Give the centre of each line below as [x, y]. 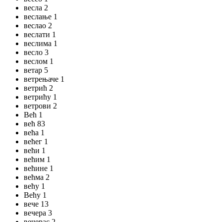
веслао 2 [38, 26]
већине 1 [39, 168]
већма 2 [37, 177]
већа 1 [34, 133]
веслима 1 [41, 43]
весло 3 [36, 52]
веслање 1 [41, 17]
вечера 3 [38, 213]
